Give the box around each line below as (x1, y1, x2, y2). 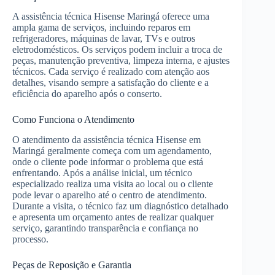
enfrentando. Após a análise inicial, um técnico (12, 168, 192, 179)
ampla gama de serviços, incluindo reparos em (12, 22, 190, 33)
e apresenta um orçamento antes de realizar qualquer (12, 212, 214, 223)
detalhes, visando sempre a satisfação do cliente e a (12, 77, 209, 88)
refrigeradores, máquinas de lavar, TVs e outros (12, 33, 195, 44)
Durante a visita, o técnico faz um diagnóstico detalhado (12, 201, 228, 212)
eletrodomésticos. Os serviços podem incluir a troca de (12, 44, 222, 55)
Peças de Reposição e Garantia (12, 260, 131, 271)
